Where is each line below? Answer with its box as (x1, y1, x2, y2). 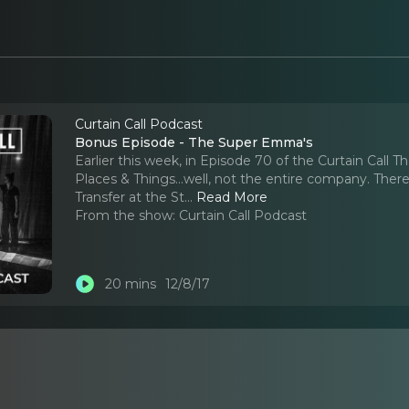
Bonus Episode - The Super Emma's (75, 133, 314, 151)
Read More (196, 188, 268, 205)
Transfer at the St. (75, 188, 188, 205)
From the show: (75, 206, 176, 224)
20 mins (104, 276, 156, 293)
